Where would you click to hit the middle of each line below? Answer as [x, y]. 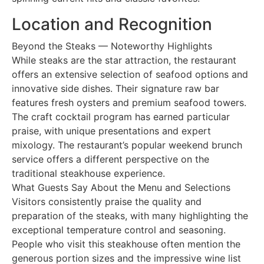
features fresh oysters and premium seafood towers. [129, 102]
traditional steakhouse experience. [88, 173]
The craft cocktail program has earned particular [121, 116]
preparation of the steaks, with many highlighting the [130, 215]
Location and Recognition [112, 24]
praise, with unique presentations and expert [111, 131]
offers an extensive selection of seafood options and [130, 74]
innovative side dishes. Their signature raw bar [115, 88]
